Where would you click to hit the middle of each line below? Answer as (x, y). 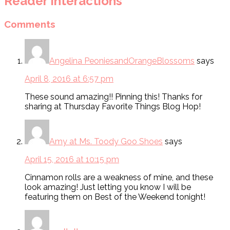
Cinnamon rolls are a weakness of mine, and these (119, 178)
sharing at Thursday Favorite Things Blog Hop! (113, 107)
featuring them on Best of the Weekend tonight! (115, 197)
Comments (30, 24)
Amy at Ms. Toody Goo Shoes (106, 142)
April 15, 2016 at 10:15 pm (72, 160)
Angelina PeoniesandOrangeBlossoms (122, 61)
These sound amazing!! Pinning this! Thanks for (113, 97)
